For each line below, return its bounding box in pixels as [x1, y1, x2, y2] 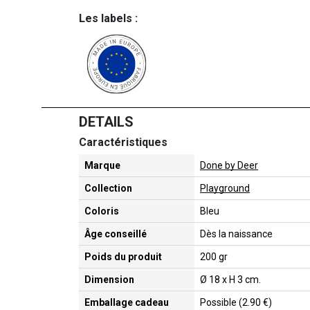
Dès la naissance [200, 228, 273, 239]
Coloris [84, 205, 119, 217]
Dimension [84, 273, 134, 285]
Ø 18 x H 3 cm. [200, 273, 261, 285]
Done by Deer [200, 159, 258, 171]
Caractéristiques [79, 135, 167, 149]
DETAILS [79, 113, 134, 130]
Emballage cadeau [84, 296, 169, 308]
